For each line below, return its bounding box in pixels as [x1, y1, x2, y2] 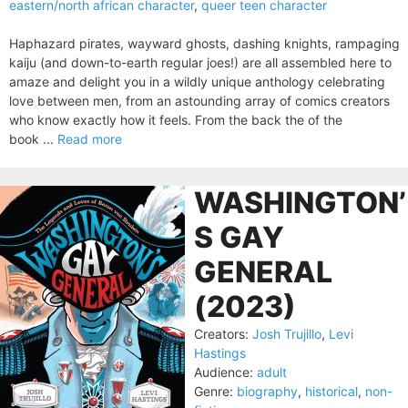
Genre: [194, 383, 233, 399]
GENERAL [194, 254, 332, 290]
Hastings [194, 345, 246, 361]
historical [305, 383, 358, 399]
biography [237, 383, 298, 399]
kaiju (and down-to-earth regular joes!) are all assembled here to [9, 55, 392, 70]
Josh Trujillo [252, 326, 321, 342]
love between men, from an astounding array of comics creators [9, 93, 390, 108]
